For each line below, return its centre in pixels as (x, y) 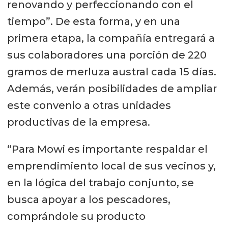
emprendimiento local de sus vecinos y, (111, 166)
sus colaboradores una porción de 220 (107, 55)
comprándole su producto (76, 217)
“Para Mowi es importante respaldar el (107, 149)
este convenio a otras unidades (89, 106)
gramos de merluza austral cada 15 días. (111, 72)
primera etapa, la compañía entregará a (111, 38)
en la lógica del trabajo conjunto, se (100, 183)
